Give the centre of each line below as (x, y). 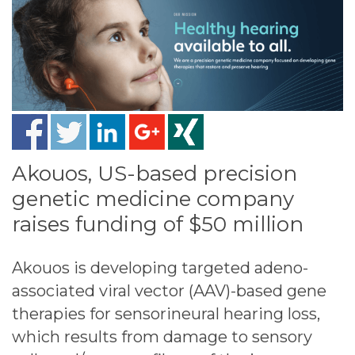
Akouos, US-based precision (155, 173)
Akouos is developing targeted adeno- (160, 267)
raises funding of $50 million (158, 224)
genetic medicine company (153, 198)
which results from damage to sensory (162, 336)
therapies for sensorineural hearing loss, (166, 313)
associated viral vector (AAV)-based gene (169, 290)
